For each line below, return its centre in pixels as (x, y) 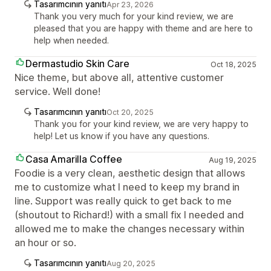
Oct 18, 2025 (233, 64)
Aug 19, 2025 (232, 160)
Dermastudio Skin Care (77, 64)
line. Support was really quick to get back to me (123, 201)
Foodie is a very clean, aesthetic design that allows (130, 173)
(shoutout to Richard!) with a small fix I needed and (129, 215)
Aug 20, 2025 (131, 263)
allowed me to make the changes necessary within (129, 229)
